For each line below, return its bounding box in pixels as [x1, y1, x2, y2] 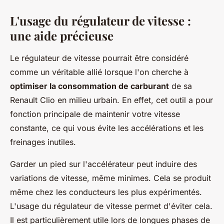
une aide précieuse [10, 27, 113, 43]
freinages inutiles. [10, 137, 76, 147]
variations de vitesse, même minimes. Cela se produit [10, 173, 211, 183]
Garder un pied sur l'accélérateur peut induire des [10, 159, 197, 169]
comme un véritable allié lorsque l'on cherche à [10, 67, 188, 77]
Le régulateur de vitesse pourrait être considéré [10, 53, 188, 63]
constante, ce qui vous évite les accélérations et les [10, 123, 203, 133]
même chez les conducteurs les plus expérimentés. [10, 187, 202, 197]
